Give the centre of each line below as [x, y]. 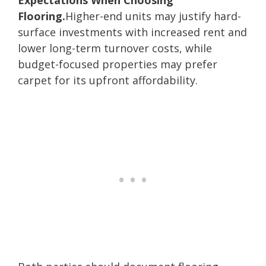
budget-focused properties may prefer [118, 64]
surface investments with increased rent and [132, 32]
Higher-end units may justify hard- [153, 16]
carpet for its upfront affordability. [108, 80]
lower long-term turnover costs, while [115, 48]
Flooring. [42, 16]
